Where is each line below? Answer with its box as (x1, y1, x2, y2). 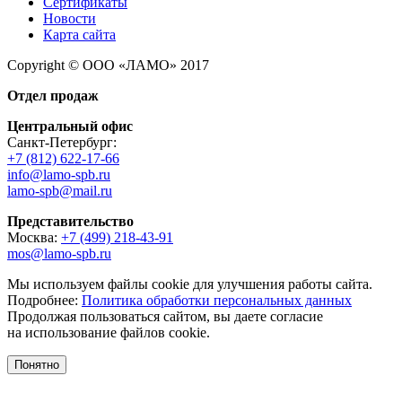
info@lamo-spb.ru (7, 167, 110, 183)
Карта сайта (43, 27, 116, 43)
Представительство (7, 214, 134, 230)
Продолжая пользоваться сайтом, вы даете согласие (7, 309, 323, 325)
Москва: (7, 230, 61, 246)
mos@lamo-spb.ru (7, 246, 111, 262)
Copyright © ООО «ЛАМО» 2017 (7, 57, 209, 74)
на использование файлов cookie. (7, 325, 210, 341)
